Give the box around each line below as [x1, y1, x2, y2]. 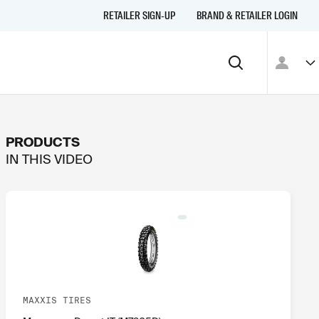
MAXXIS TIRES [22, 296, 91, 305]
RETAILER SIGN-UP [103, 9, 175, 22]
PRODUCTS [5, 135, 80, 150]
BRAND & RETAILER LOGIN [197, 9, 298, 22]
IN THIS [5, 152, 54, 167]
